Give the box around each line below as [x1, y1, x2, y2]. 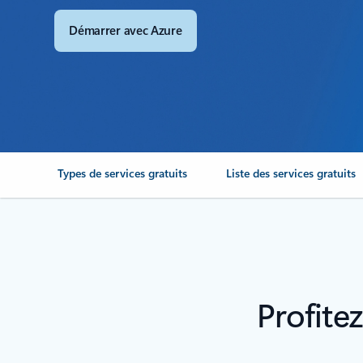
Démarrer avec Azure [69, 22, 182, 38]
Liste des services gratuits [226, 165, 357, 181]
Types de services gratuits [58, 165, 188, 181]
